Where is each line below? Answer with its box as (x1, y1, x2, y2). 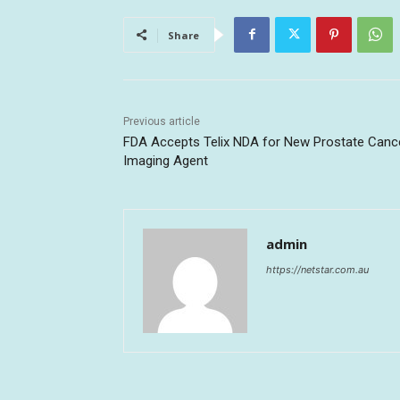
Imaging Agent (123, 152, 208, 169)
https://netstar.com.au (266, 262, 369, 276)
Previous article (123, 114, 200, 128)
